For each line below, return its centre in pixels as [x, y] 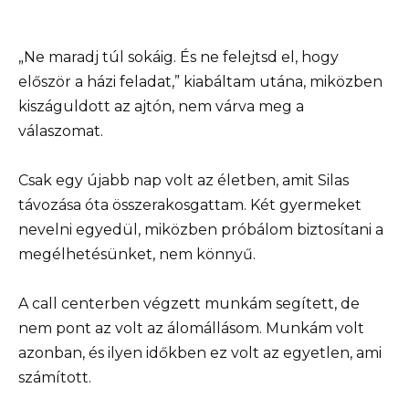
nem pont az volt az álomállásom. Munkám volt [191, 329]
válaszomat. [61, 131]
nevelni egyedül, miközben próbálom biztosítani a [201, 229]
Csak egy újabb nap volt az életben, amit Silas [184, 180]
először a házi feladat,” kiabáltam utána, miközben [200, 81]
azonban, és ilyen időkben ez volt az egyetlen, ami [200, 353]
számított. [55, 378]
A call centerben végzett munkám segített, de [189, 304]
